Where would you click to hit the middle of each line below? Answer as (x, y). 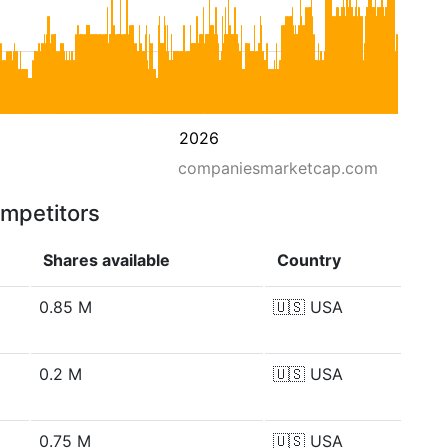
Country (309, 260)
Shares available (106, 260)
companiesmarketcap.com (278, 168)
